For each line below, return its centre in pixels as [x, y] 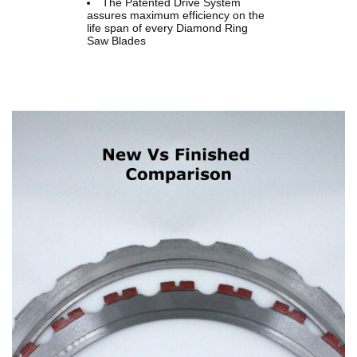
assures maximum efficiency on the [175, 16]
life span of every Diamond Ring [167, 28]
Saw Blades [116, 41]
